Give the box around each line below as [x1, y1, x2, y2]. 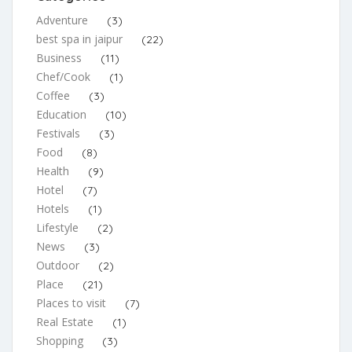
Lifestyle [36, 219, 79, 235]
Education [36, 106, 86, 122]
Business [36, 49, 82, 65]
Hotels [36, 200, 69, 216]
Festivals [36, 125, 80, 141]
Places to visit [36, 295, 106, 310]
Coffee [36, 87, 70, 103]
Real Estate [36, 313, 93, 329]
